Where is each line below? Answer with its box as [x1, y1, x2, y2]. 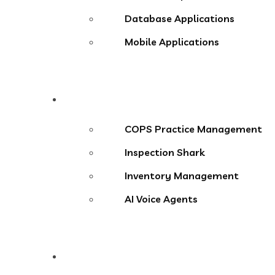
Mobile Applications [125, 36, 219, 48]
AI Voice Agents [125, 193, 198, 206]
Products [76, 93, 120, 106]
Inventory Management [125, 169, 239, 182]
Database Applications [125, 12, 234, 25]
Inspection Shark [125, 146, 204, 159]
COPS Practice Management [125, 123, 262, 136]
